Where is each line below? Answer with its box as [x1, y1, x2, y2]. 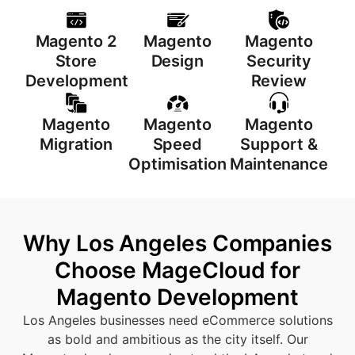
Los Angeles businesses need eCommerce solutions [22, 312, 333, 328]
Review [250, 71, 307, 90]
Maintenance [229, 155, 329, 174]
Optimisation [128, 155, 227, 174]
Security [246, 52, 311, 71]
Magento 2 [35, 32, 117, 51]
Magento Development [55, 284, 300, 311]
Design [151, 52, 204, 71]
